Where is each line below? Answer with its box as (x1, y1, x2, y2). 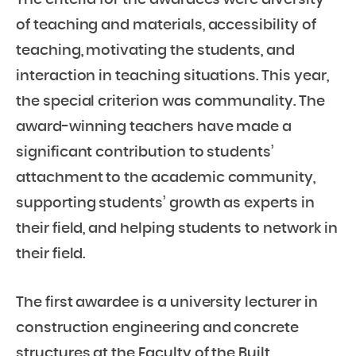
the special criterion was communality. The (16, 95, 325, 110)
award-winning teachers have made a (16, 120, 292, 135)
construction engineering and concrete (16, 321, 300, 336)
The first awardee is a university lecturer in (16, 296, 318, 311)
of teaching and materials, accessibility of (16, 18, 316, 33)
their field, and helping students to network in (16, 222, 338, 237)
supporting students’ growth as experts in (16, 196, 315, 211)
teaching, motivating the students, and (16, 44, 295, 59)
